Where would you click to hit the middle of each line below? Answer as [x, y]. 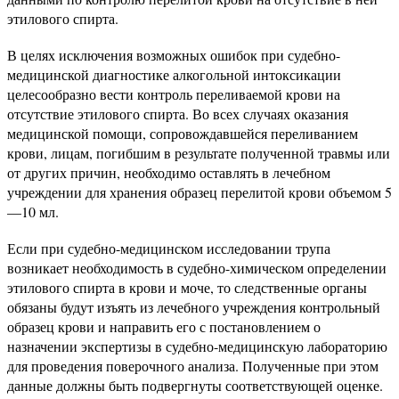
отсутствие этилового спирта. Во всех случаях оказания [178, 114]
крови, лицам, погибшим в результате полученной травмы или [199, 153]
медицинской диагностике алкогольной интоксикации [174, 74]
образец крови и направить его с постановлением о [164, 326]
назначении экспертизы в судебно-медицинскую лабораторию [197, 346]
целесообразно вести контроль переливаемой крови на [174, 94]
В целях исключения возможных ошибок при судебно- [174, 55]
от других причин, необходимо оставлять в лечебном [169, 172]
